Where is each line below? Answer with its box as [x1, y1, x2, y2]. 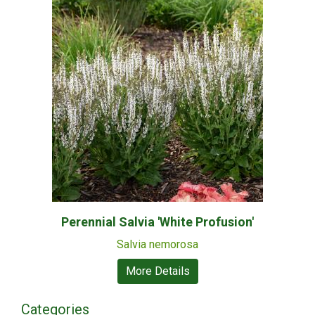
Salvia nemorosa [117, 238, 198, 251]
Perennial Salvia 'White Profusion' [61, 214, 254, 229]
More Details [125, 264, 190, 278]
